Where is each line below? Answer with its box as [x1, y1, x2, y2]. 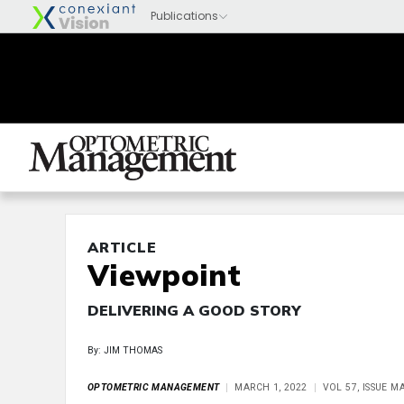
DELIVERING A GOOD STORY [87, 301, 301, 319]
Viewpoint [87, 257, 241, 293]
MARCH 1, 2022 [234, 381, 308, 393]
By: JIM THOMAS [87, 344, 162, 356]
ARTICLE [87, 238, 157, 256]
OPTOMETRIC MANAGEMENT [87, 381, 220, 393]
